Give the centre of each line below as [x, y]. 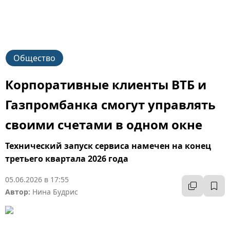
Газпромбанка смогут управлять [110, 104]
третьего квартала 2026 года [67, 159]
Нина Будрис [55, 192]
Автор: [18, 192]
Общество [34, 58]
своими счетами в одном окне [104, 124]
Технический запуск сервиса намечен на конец [108, 146]
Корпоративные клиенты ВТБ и [106, 84]
